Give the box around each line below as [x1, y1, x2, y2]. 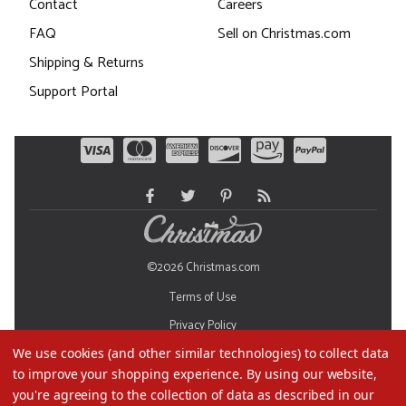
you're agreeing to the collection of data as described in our [13, 386, 374, 403]
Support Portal [29, 79, 118, 104]
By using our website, [246, 365, 378, 382]
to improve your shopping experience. [13, 365, 247, 382]
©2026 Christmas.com [146, 258, 260, 278]
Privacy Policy [169, 316, 237, 336]
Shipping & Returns [29, 50, 144, 75]
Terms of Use [169, 288, 237, 308]
